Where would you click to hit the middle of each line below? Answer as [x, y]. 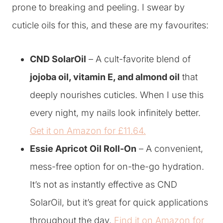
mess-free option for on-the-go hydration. [117, 167]
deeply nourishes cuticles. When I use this [117, 95]
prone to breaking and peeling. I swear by [98, 7]
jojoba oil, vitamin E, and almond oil [105, 77]
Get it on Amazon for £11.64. [88, 131]
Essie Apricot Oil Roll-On [83, 149]
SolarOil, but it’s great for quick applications [119, 202]
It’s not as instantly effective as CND [104, 184]
